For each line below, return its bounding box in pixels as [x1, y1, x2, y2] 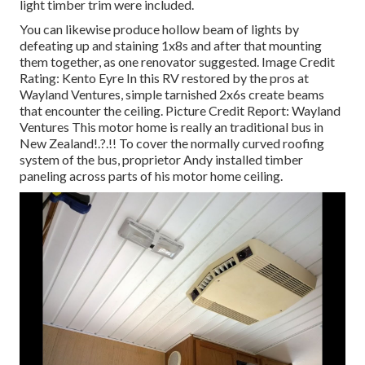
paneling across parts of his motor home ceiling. [20, 168, 283, 184]
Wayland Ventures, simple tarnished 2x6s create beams [20, 86, 324, 103]
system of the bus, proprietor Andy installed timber [20, 152, 303, 168]
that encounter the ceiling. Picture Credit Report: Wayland [20, 103, 341, 119]
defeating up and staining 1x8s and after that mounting [20, 37, 322, 54]
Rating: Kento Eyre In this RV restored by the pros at [20, 70, 309, 86]
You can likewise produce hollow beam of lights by [20, 21, 299, 37]
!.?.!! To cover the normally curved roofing [94, 135, 324, 152]
